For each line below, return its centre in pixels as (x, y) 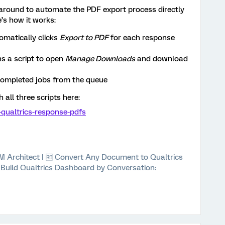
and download (161, 59)
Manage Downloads (100, 59)
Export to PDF (84, 38)
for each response (142, 38)
